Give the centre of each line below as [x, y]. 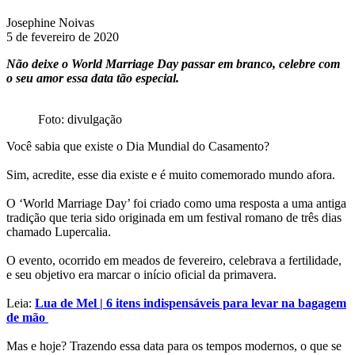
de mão [27, 317]
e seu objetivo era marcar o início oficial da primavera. [143, 274]
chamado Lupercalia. [60, 231]
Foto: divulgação [80, 119]
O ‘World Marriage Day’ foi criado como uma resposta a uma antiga [176, 203]
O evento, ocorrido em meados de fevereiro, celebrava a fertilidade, [174, 260]
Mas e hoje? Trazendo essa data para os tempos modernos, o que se [174, 345]
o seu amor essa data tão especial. [93, 78]
